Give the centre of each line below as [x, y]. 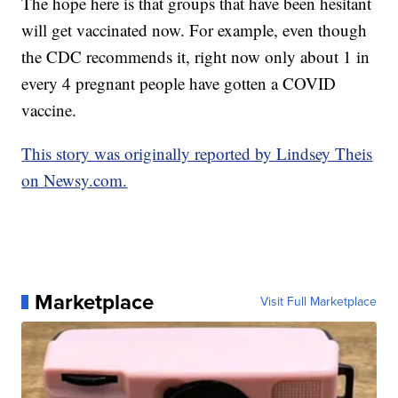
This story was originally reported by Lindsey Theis [197, 153]
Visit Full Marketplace [318, 301]
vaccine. [52, 109]
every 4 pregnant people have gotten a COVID [179, 83]
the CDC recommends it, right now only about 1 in [196, 56]
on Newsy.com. [75, 179]
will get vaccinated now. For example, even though [195, 29]
